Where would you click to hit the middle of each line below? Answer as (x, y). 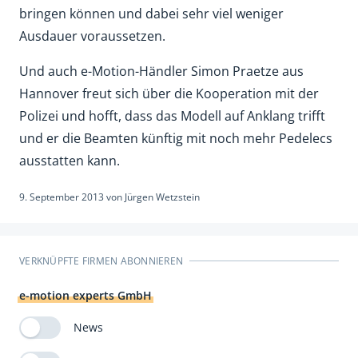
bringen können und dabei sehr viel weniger (151, 13)
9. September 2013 (62, 197)
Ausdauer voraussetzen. (92, 36)
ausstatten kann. (70, 160)
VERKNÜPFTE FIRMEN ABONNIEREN (101, 261)
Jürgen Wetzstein (162, 197)
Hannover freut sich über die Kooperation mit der (169, 93)
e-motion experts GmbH (86, 295)
